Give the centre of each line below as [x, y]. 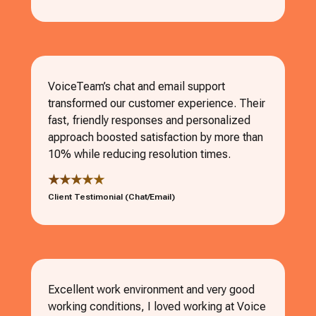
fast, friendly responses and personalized [149, 120]
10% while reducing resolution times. [139, 154]
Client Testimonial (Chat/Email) [111, 196]
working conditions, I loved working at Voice [157, 306]
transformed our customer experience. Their [157, 103]
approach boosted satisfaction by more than [156, 137]
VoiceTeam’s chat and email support [136, 86]
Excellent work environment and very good [151, 289]
